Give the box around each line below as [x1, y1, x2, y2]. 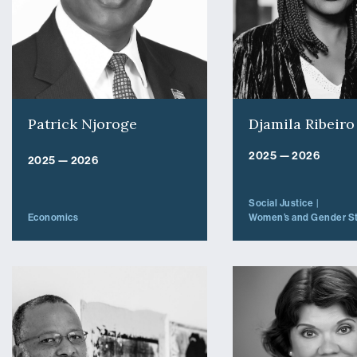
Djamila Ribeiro [249, 115, 355, 134]
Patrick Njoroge [27, 115, 137, 134]
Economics [27, 212, 79, 224]
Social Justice [249, 198, 314, 210]
